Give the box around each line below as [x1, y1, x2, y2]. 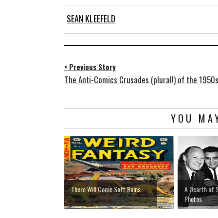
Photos [184, 194, 202, 204]
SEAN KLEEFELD [67, 12, 115, 25]
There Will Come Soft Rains [71, 184, 141, 195]
